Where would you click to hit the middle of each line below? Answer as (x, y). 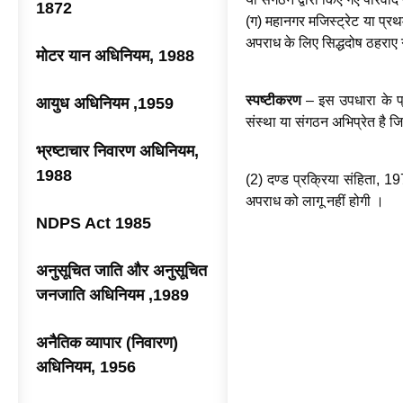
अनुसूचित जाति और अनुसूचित (121, 271)
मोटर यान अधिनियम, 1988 (115, 56)
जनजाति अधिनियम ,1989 (112, 295)
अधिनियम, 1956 (86, 367)
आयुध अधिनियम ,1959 (105, 103)
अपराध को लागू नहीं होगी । (314, 201)
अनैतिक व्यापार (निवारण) (107, 343)
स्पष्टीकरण (275, 100)
